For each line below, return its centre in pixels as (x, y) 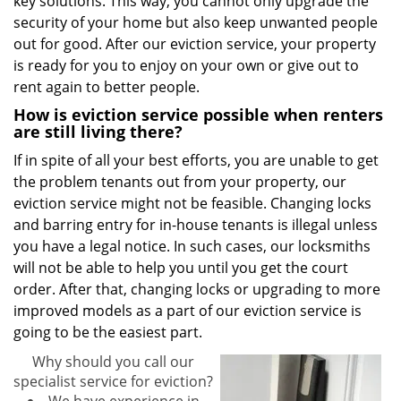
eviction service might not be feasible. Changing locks (192, 203)
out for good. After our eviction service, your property (195, 44)
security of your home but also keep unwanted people (196, 22)
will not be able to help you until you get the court (181, 268)
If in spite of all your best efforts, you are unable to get (196, 160)
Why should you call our (113, 362)
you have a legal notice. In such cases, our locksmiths (192, 246)
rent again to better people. (107, 87)
